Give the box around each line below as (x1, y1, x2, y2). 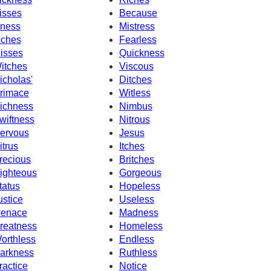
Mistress (119, 21, 155, 31)
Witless (119, 87, 151, 98)
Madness (119, 207, 158, 218)
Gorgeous (119, 167, 162, 178)
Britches (119, 154, 154, 165)
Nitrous (119, 114, 150, 125)
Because (119, 7, 157, 18)
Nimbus (119, 100, 152, 111)
